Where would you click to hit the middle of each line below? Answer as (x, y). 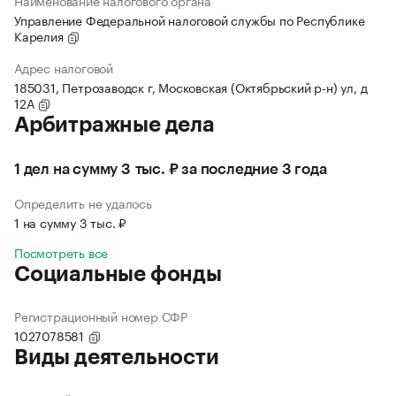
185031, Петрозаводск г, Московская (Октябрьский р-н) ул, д (191, 87)
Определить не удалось (83, 203)
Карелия (41, 36)
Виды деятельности (117, 358)
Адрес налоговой (64, 68)
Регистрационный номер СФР (101, 316)
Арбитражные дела (114, 125)
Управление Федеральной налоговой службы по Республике (190, 20)
